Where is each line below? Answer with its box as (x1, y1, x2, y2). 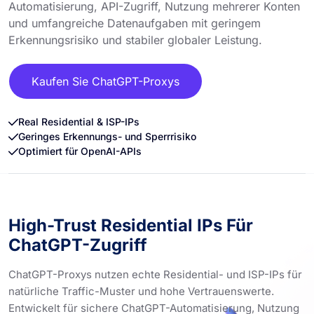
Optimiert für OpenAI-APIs (18, 144, 142, 157)
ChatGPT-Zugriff (8, 234, 147, 255)
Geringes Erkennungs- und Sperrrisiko (18, 130, 196, 142)
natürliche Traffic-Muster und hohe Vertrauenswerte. (8, 284, 274, 298)
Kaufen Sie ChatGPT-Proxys (32, 74, 179, 88)
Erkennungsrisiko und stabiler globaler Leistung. (8, 32, 262, 47)
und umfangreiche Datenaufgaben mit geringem (8, 15, 261, 30)
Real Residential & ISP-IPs (18, 115, 139, 128)
